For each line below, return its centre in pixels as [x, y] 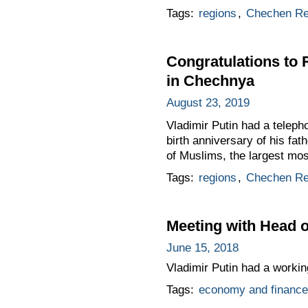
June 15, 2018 [202, 247]
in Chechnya [210, 80]
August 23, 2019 [208, 102]
